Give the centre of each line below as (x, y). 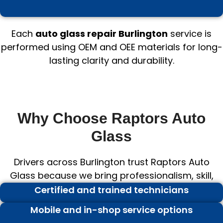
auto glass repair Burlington (102, 34)
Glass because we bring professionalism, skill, (111, 175)
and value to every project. (111, 189)
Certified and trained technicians (111, 190)
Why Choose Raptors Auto (111, 118)
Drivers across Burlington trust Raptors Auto (111, 162)
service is (190, 34)
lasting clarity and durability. (111, 61)
